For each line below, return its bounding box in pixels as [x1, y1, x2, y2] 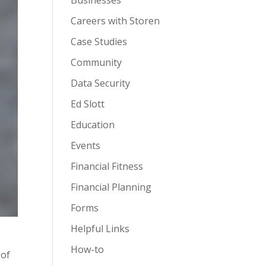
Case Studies [71, 35, 128, 48]
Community [71, 56, 122, 69]
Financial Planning [71, 180, 152, 194]
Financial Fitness [71, 160, 144, 173]
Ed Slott [71, 97, 105, 110]
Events [71, 139, 101, 152]
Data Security [71, 77, 131, 90]
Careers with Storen [71, 14, 160, 27]
